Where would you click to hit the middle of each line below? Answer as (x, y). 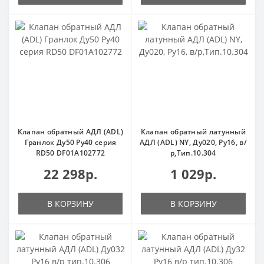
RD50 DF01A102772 (70, 153)
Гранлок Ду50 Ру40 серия (70, 142)
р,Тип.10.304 (193, 153)
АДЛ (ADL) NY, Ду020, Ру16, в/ (193, 142)
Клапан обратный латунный (193, 132)
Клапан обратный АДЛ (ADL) (70, 132)
